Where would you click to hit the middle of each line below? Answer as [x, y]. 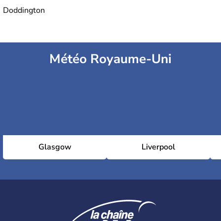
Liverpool [158, 147]
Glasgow [55, 147]
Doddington [24, 11]
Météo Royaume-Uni [110, 59]
